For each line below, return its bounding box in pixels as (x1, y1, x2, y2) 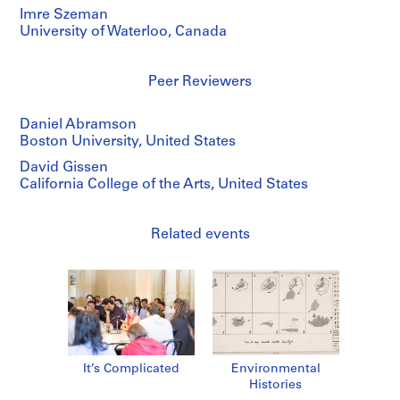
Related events (150, 228, 250, 243)
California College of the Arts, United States (20, 178, 308, 193)
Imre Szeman (20, 8, 108, 23)
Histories (249, 379, 303, 393)
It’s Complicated (82, 362, 179, 377)
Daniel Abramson (20, 118, 137, 133)
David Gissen (20, 161, 108, 176)
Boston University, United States (20, 135, 236, 150)
